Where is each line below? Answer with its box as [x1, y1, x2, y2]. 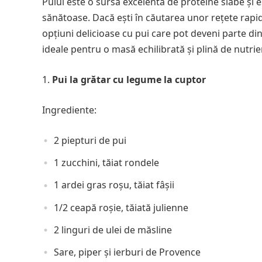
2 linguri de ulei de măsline [54, 223, 172, 236]
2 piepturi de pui [54, 134, 126, 147]
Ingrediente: [42, 104, 96, 116]
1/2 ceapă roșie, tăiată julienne [54, 201, 188, 214]
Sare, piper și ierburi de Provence [54, 246, 201, 259]
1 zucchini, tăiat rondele [54, 156, 159, 170]
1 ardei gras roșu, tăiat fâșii [54, 178, 174, 192]
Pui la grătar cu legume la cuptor [52, 73, 206, 86]
